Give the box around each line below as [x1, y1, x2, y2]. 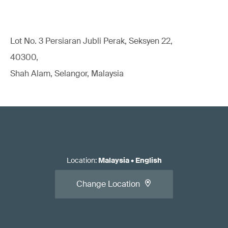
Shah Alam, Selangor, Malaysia [10, 68, 124, 79]
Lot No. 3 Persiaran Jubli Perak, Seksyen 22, [10, 36, 173, 46]
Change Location [76, 179, 140, 189]
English [135, 156, 162, 165]
